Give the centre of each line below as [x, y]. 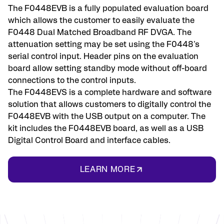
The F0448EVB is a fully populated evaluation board [108, 8]
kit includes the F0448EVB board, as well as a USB [106, 128]
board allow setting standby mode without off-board [107, 68]
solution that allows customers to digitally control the [109, 104]
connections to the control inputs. [72, 80]
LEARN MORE [107, 169]
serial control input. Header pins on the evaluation [103, 56]
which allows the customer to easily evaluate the [101, 20]
